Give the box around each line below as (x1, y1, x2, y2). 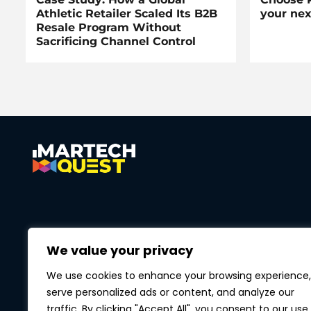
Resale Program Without (36, 21, 181, 35)
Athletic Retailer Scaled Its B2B (36, 7, 217, 21)
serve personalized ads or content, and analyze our (47, 285, 294, 299)
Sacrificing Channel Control (36, 35, 196, 49)
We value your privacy (47, 242, 193, 259)
